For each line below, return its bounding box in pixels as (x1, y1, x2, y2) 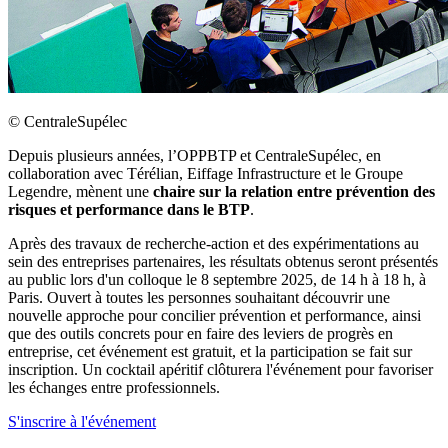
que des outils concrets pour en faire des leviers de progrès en (8, 325, 393, 343)
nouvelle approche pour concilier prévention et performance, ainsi (8, 307, 421, 325)
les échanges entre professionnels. (8, 379, 220, 397)
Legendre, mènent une (8, 183, 153, 201)
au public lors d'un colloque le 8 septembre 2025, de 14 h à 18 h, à (8, 271, 426, 289)
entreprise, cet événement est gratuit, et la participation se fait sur (8, 343, 412, 361)
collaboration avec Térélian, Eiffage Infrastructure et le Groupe (8, 165, 403, 183)
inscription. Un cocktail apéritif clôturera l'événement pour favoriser (8, 361, 433, 379)
